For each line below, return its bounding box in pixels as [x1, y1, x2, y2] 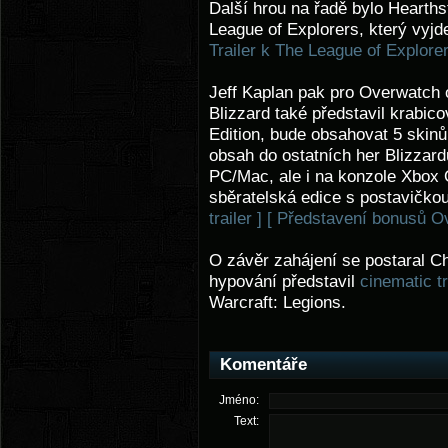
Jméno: [219, 393, 259, 407]
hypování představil [209, 272, 360, 291]
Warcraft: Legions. [209, 293, 346, 312]
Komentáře [220, 355, 307, 374]
